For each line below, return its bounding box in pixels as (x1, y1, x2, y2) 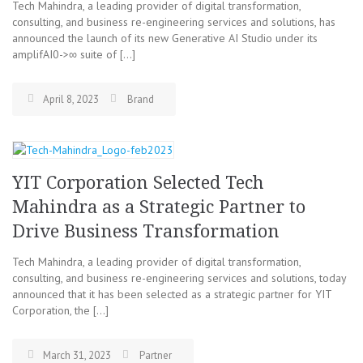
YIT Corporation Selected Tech (12, 172, 264, 193)
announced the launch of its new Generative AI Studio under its (12, 31, 318, 45)
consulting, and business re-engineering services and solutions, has (12, 15, 335, 29)
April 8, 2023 (43, 92, 99, 106)
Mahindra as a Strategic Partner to (12, 196, 305, 217)
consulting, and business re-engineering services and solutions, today (12, 270, 346, 285)
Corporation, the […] (12, 302, 109, 318)
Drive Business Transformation (12, 220, 280, 241)
